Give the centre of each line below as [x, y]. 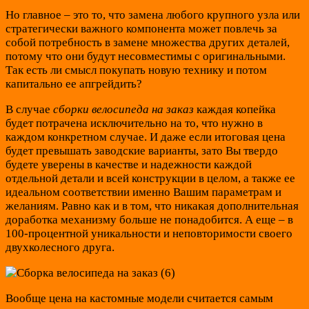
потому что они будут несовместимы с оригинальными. [146, 56]
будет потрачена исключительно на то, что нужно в [134, 123]
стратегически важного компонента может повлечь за [141, 28]
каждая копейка [235, 109]
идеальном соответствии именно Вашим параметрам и [143, 192]
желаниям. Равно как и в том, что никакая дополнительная [152, 206]
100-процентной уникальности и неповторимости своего [149, 233]
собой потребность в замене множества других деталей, [148, 42]
